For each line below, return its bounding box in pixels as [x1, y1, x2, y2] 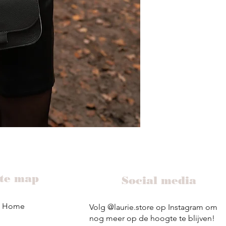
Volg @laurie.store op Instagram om [89, 202, 217, 212]
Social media [121, 174, 196, 187]
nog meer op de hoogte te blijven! [89, 213, 217, 223]
